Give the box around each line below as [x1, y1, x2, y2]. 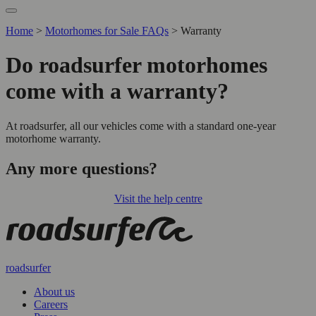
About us [34, 285, 75, 298]
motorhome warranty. [6, 132, 101, 145]
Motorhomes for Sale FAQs [45, 25, 169, 37]
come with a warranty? [6, 78, 229, 104]
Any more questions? [6, 159, 157, 178]
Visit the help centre [114, 192, 202, 205]
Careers [34, 298, 68, 310]
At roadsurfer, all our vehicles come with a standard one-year [6, 119, 276, 132]
